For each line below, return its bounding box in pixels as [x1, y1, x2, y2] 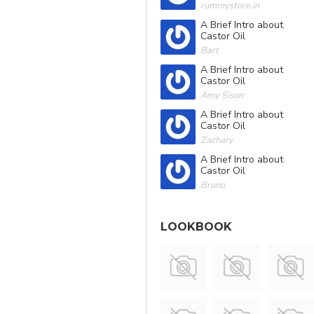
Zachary [200, 134, 233, 146]
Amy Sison [200, 89, 243, 102]
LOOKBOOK [161, 220, 232, 233]
